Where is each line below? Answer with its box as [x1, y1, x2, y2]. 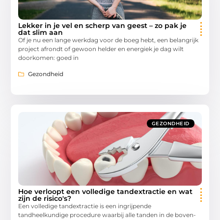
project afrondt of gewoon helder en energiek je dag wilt [18, 45, 184, 53]
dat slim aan [18, 28, 63, 37]
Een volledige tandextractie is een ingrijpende [18, 202, 152, 210]
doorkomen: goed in [18, 54, 79, 62]
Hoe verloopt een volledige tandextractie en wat [18, 187, 193, 196]
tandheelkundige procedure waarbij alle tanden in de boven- [18, 211, 196, 219]
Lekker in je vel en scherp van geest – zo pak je [18, 21, 187, 30]
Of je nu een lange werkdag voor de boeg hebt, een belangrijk [18, 36, 199, 44]
